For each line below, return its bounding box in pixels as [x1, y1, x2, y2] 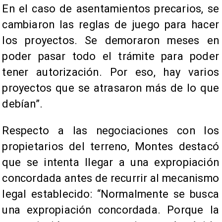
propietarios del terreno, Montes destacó [2, 140, 219, 153]
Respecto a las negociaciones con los [2, 124, 219, 137]
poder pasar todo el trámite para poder [2, 50, 219, 63]
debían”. [2, 98, 43, 111]
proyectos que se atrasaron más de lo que [2, 82, 219, 95]
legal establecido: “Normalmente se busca [2, 188, 219, 201]
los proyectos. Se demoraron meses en [2, 34, 219, 47]
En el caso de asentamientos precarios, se [2, 2, 219, 15]
